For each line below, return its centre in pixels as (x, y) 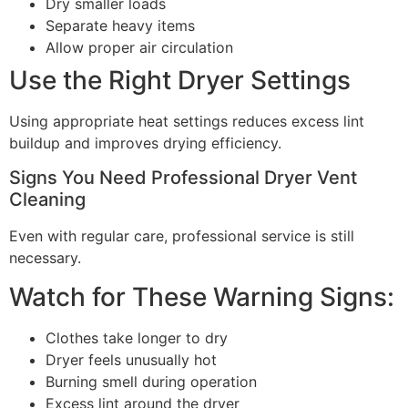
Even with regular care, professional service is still (182, 236)
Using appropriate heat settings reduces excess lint (187, 121)
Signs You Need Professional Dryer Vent (183, 178)
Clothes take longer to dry (137, 337)
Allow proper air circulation (139, 47)
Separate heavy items (120, 25)
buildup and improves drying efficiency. (145, 143)
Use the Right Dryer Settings (180, 80)
